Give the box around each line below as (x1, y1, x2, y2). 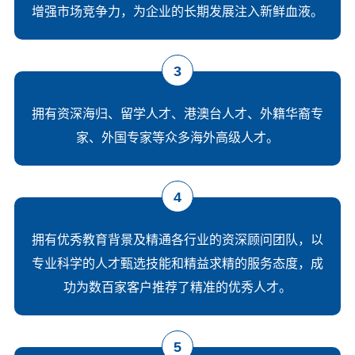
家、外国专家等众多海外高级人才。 (76, 130, 279, 144)
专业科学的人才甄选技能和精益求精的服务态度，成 (32, 256, 323, 270)
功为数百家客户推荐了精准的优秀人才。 (63, 280, 292, 294)
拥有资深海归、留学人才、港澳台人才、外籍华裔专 (32, 106, 323, 120)
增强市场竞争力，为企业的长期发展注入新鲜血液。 (32, 4, 323, 18)
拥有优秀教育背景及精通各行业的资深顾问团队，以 (32, 232, 323, 246)
